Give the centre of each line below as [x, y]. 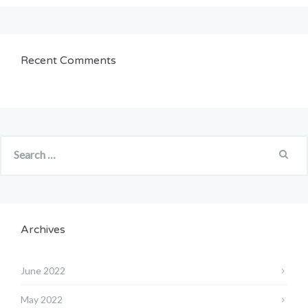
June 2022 [43, 271]
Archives [43, 230]
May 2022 [42, 300]
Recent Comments [68, 61]
